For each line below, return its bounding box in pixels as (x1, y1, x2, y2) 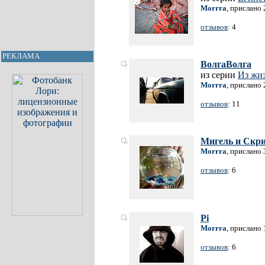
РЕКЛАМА (2, 51, 40, 60)
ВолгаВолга (201, 59, 251, 69)
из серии (201, 70, 238, 80)
